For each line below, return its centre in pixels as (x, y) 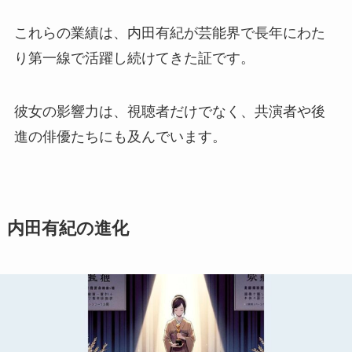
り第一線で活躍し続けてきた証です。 (134, 59)
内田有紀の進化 (68, 229)
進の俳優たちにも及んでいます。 (120, 137)
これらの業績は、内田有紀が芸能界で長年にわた (169, 33)
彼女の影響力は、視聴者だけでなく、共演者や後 (169, 112)
